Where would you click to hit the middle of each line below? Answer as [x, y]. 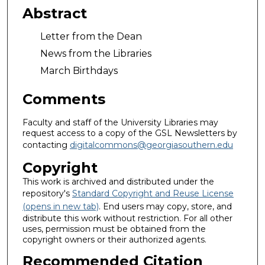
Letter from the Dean [91, 37]
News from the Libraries [96, 54]
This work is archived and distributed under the [118, 182]
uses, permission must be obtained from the [114, 229]
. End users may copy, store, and [165, 207]
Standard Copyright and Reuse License [153, 194]
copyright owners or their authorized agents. [114, 240]
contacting [46, 145]
